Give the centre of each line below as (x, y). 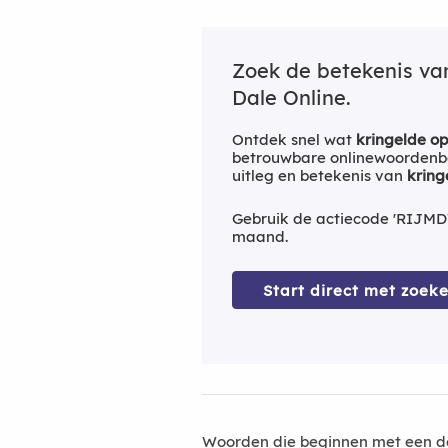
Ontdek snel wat (294, 139)
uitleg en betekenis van (319, 175)
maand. (260, 236)
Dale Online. (291, 97)
